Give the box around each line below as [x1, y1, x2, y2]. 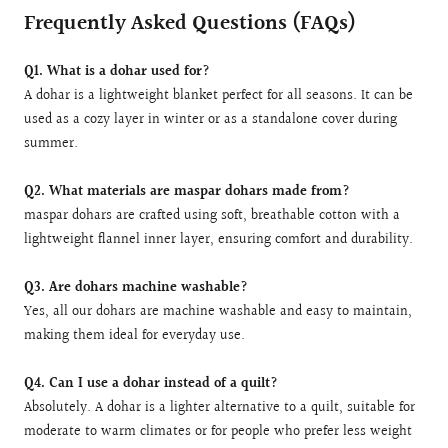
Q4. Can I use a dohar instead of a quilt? [24, 372, 278, 395]
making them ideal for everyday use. [24, 324, 245, 347]
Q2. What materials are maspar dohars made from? [24, 180, 350, 203]
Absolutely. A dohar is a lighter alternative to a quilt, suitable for [24, 396, 415, 419]
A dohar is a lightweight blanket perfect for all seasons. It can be [24, 84, 413, 107]
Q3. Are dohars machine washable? [24, 276, 248, 299]
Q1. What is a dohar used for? [24, 60, 210, 83]
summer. [24, 132, 78, 155]
